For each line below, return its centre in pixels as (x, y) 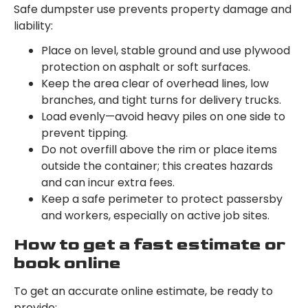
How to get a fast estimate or (150, 245)
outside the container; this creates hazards (157, 166)
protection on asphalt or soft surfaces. (146, 67)
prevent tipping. (85, 133)
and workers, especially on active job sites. (155, 216)
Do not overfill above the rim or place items (159, 150)
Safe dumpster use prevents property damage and (153, 10)
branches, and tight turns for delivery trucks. (161, 100)
